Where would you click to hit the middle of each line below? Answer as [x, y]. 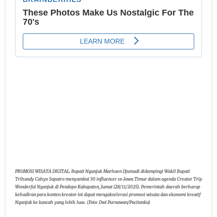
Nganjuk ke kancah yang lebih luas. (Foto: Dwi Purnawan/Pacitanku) [83, 202]
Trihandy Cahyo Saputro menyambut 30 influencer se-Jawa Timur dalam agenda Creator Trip [108, 179]
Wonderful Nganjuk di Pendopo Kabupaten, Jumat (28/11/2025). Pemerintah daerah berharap [108, 187]
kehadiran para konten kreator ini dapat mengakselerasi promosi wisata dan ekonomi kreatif [108, 195]
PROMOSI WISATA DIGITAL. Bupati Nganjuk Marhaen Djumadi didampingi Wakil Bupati [102, 171]
